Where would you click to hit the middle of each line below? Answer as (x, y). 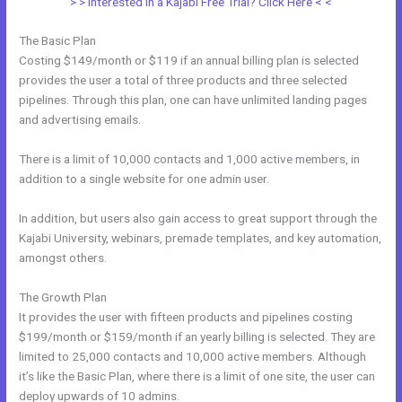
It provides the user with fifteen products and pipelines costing (186, 317)
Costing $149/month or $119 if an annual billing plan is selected (189, 61)
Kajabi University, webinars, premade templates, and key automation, (201, 238)
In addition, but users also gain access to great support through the (198, 218)
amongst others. (63, 258)
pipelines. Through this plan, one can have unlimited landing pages (193, 100)
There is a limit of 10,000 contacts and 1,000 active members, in (190, 159)
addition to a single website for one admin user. (144, 179)
